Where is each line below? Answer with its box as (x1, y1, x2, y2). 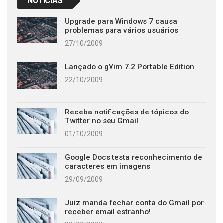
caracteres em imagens (65, 162, 150, 171)
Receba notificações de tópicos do (65, 108, 189, 117)
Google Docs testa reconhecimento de (65, 153, 202, 162)
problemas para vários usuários (65, 26, 178, 35)
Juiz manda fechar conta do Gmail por (65, 198, 204, 208)
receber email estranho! (65, 207, 151, 217)
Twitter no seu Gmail (65, 116, 138, 126)
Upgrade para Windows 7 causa (65, 17, 177, 26)
